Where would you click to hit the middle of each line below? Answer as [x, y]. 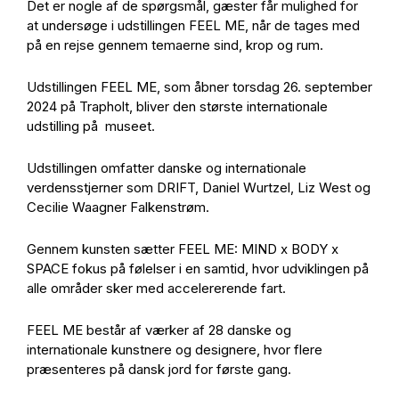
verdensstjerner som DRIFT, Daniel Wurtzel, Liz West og [199, 187]
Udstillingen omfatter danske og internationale [167, 168]
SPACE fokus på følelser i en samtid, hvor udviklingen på [198, 269]
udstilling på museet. [91, 126]
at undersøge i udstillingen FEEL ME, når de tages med [193, 25]
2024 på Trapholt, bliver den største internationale [177, 106]
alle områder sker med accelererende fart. [156, 288]
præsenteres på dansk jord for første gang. [159, 369]
